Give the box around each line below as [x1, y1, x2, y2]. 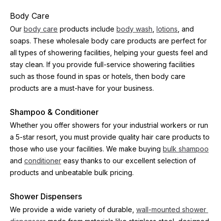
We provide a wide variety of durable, [10, 205, 136, 214]
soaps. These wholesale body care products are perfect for [10, 37, 207, 45]
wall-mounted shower [136, 205, 206, 214]
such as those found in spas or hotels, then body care [10, 72, 185, 80]
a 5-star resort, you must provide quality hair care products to [10, 133, 210, 141]
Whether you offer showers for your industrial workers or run [10, 121, 208, 129]
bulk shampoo [163, 145, 209, 153]
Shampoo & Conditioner [10, 107, 99, 117]
